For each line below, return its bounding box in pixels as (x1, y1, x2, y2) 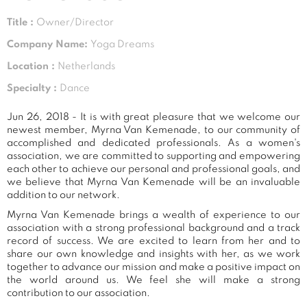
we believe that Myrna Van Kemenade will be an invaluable (7, 177, 300, 187)
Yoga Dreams (90, 39, 154, 49)
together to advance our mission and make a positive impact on (7, 262, 300, 272)
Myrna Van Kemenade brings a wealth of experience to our (7, 210, 300, 220)
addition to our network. (7, 190, 120, 200)
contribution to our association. (7, 288, 150, 298)
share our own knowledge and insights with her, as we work (7, 249, 300, 259)
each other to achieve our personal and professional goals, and (7, 164, 300, 174)
